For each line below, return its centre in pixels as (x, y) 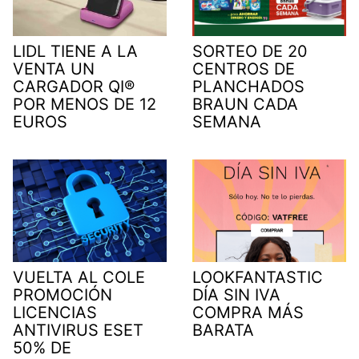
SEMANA (227, 121)
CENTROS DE (244, 69)
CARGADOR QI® (74, 86)
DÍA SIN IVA (236, 294)
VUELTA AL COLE (79, 277)
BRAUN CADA (245, 104)
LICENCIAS (55, 312)
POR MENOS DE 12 (85, 104)
